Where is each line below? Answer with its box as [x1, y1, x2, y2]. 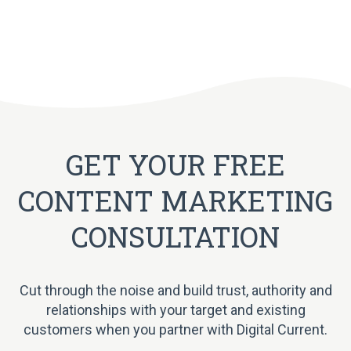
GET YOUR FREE [66, 145, 285, 183]
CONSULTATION [71, 217, 280, 255]
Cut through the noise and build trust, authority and [19, 281, 332, 299]
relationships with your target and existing [45, 301, 306, 318]
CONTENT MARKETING [18, 181, 333, 219]
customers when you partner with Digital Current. [24, 320, 327, 338]
